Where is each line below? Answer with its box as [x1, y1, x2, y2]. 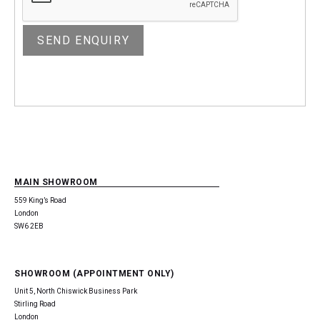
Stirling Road [14, 300, 56, 309]
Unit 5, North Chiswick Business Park [14, 287, 137, 296]
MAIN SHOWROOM [14, 177, 98, 188]
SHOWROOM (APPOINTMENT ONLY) [14, 269, 174, 279]
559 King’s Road [14, 196, 66, 205]
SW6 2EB [14, 222, 44, 231]
